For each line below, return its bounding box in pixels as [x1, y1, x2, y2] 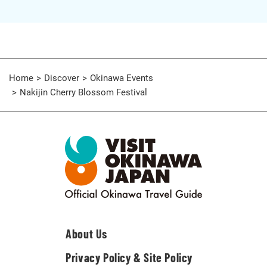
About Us [66, 226, 108, 241]
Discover [44, 72, 79, 83]
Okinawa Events [90, 72, 153, 83]
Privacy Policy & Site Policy [66, 250, 193, 265]
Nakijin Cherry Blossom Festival [20, 86, 147, 98]
